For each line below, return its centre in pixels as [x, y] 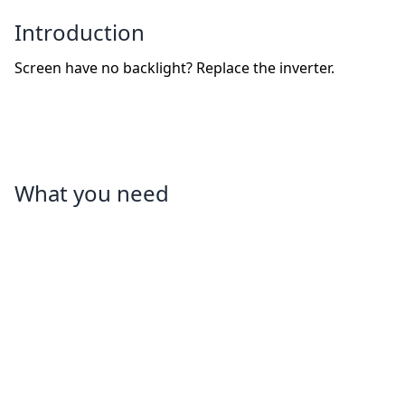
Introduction [80, 33]
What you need [92, 193]
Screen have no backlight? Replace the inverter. [174, 68]
